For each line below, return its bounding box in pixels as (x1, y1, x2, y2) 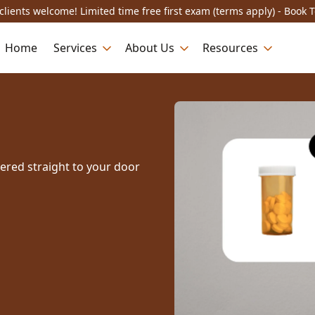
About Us (125, 39, 174, 56)
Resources (202, 39, 258, 56)
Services (53, 39, 97, 56)
